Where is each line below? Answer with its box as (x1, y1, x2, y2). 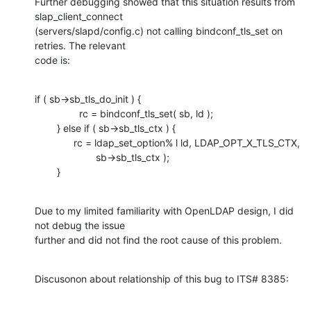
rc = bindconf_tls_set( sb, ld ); (35, 107, 79, 119)
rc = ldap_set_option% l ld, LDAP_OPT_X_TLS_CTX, (35, 136, 74, 149)
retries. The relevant (35, 39, 126, 51)
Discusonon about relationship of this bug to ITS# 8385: (35, 272, 289, 285)
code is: (35, 53, 70, 66)
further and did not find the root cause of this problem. (35, 233, 282, 246)
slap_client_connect (35, 10, 123, 22)
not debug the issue (35, 219, 125, 231)
